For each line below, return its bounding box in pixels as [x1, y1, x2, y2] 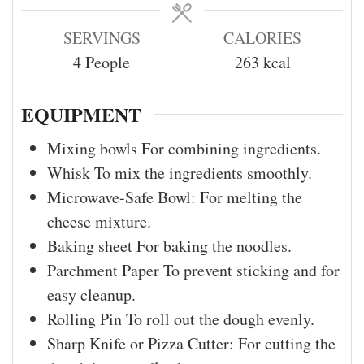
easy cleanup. [47, 284, 136, 306]
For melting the [200, 186, 302, 209]
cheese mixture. [47, 210, 151, 233]
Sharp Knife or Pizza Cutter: [47, 332, 238, 355]
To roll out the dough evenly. [126, 308, 314, 331]
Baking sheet [47, 235, 136, 258]
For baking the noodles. [136, 235, 292, 258]
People [85, 50, 130, 73]
